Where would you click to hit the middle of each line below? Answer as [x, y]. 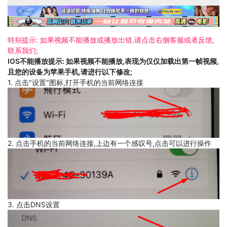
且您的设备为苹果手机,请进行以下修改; [70, 71]
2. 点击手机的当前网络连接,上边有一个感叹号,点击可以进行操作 [109, 143]
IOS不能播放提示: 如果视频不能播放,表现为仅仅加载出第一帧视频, [113, 61]
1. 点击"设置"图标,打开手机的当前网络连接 [75, 82]
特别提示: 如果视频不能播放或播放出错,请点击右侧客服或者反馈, [111, 40]
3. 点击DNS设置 [34, 204]
